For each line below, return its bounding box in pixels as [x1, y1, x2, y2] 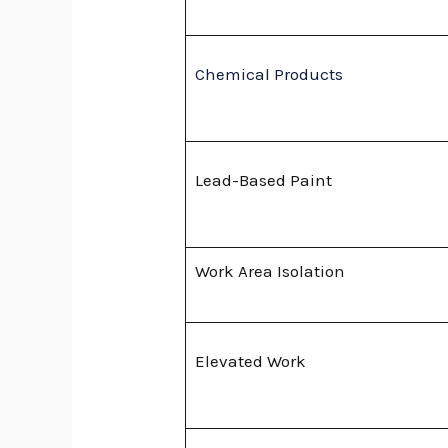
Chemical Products [194, 63, 343, 84]
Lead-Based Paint [194, 169, 332, 190]
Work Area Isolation [194, 260, 345, 281]
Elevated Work [194, 350, 306, 371]
